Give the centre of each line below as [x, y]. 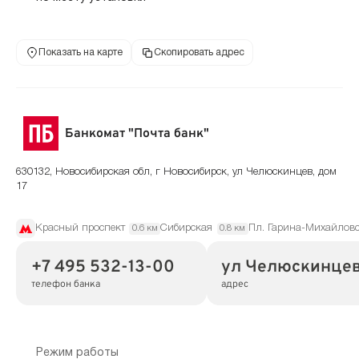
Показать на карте [80, 52]
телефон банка [65, 284]
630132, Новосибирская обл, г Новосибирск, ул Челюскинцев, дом [176, 172]
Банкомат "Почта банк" [137, 133]
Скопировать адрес [199, 52]
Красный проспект [80, 228]
